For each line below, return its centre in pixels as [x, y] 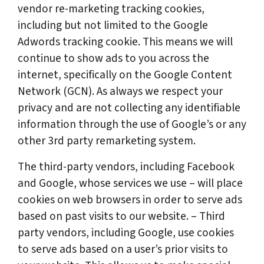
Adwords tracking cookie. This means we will [125, 42]
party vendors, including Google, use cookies [126, 233]
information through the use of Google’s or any [132, 124]
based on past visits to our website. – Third [121, 216]
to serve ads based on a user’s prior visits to [123, 249]
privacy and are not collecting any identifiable [129, 108]
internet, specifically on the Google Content [125, 75]
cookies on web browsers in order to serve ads [130, 200]
